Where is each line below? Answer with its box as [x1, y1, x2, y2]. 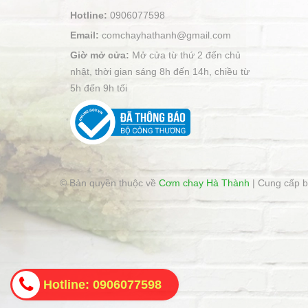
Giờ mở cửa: [70, 49, 132, 60]
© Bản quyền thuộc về [60, 177, 159, 189]
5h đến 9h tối [70, 82, 127, 93]
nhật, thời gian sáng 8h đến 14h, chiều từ [70, 66, 250, 77]
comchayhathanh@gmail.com [102, 30, 231, 41]
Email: [70, 30, 102, 41]
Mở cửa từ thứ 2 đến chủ [132, 49, 241, 60]
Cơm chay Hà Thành [159, 177, 250, 189]
